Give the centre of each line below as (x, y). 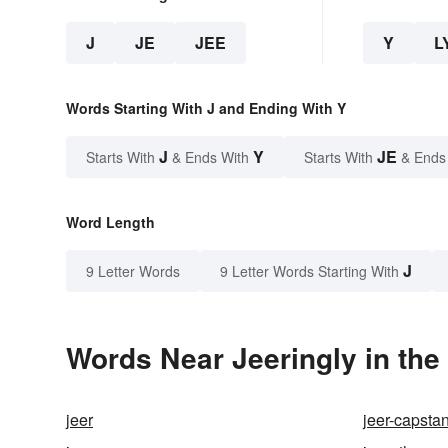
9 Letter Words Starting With (309, 270)
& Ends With (210, 156)
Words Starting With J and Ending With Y (206, 107)
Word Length (110, 221)
